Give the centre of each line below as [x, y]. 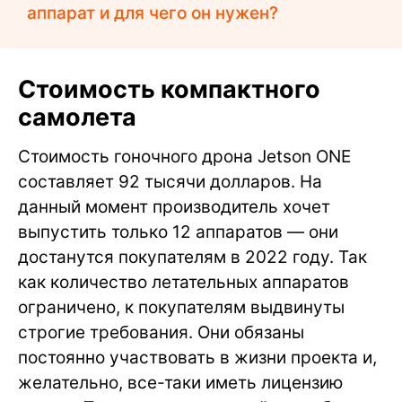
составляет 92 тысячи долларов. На [170, 182]
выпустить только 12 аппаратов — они [178, 232]
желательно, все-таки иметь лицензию [180, 383]
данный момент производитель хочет [174, 207]
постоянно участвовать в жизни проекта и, [197, 358]
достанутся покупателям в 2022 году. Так [192, 258]
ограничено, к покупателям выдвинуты [181, 308]
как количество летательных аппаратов [184, 283]
